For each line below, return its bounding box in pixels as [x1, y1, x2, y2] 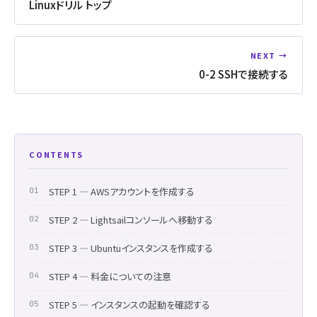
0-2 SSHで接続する [199, 66, 288, 81]
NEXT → [250, 49, 288, 61]
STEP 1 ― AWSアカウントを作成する [49, 184, 195, 198]
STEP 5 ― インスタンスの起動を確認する [49, 297, 210, 311]
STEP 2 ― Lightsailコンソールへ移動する [49, 212, 213, 226]
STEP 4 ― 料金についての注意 [49, 269, 171, 283]
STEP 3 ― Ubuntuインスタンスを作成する [49, 241, 213, 255]
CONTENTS [29, 148, 84, 160]
